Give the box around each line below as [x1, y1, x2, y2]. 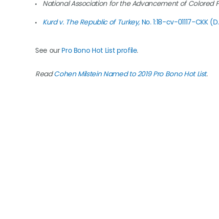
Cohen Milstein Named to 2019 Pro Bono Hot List [54, 69, 207, 79]
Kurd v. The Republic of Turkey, [43, 17, 142, 27]
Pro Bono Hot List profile [62, 45, 137, 55]
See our [35, 45, 62, 55]
